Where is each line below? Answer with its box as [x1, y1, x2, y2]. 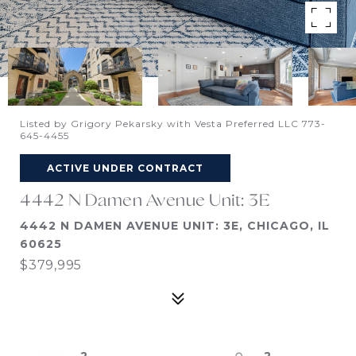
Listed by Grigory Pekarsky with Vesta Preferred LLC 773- [20, 118, 326, 130]
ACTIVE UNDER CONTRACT [47, 162, 203, 174]
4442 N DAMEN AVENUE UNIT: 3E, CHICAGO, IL [20, 219, 330, 233]
